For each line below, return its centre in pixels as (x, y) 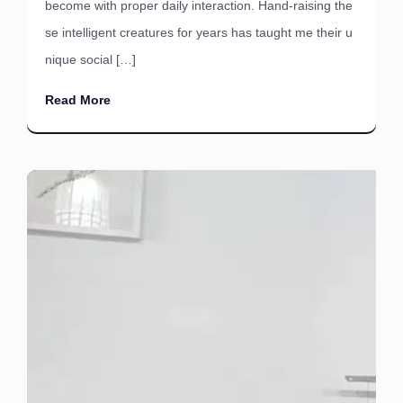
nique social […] (90, 59)
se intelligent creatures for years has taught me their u (199, 32)
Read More (78, 100)
